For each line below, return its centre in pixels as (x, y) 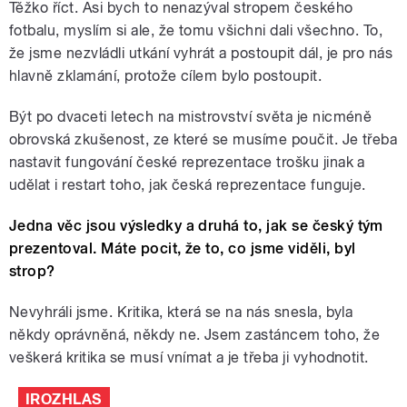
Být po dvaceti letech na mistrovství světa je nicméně (191, 117)
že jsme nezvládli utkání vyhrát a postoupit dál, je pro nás (201, 54)
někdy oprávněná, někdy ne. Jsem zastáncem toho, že (195, 335)
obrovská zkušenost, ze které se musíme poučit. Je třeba (203, 140)
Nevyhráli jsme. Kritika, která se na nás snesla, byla (181, 313)
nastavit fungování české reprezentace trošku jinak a (187, 163)
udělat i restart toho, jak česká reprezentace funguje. (188, 185)
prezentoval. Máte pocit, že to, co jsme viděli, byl (183, 249)
